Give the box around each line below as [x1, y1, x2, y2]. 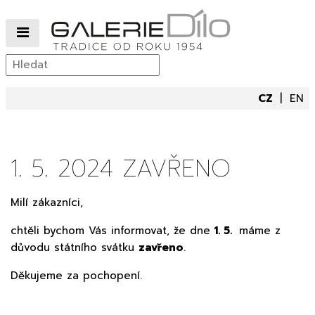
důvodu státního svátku [11, 239, 139, 255]
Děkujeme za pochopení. [11, 267, 142, 283]
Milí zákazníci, [11, 194, 87, 210]
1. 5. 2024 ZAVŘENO [11, 150, 231, 186]
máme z [239, 222, 281, 238]
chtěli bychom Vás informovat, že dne [11, 222, 210, 238]
